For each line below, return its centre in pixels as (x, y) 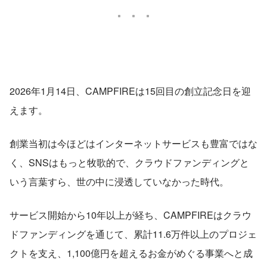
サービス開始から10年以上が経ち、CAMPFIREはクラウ (131, 215)
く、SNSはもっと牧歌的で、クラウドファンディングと (129, 162)
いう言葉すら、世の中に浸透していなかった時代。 (119, 181)
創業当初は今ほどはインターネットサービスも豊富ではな (133, 143)
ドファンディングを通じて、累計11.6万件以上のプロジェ (133, 234)
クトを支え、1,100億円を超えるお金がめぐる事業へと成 (131, 253)
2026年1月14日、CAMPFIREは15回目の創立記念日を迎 (130, 91)
